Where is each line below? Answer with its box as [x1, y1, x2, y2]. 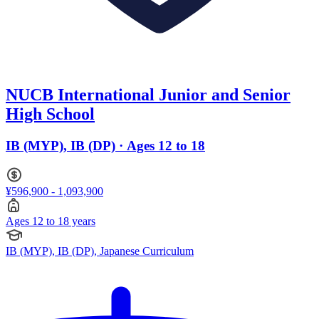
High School [6, 105, 95, 124]
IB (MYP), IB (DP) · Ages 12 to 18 [6, 138, 205, 154]
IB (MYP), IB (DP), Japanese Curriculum [6, 244, 194, 257]
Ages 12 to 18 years [6, 214, 95, 227]
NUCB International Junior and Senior [6, 85, 291, 105]
